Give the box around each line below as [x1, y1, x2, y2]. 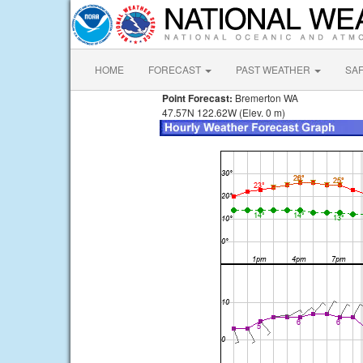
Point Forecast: [160, 91, 233, 105]
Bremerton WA [233, 91, 298, 105]
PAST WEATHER [236, 62, 313, 76]
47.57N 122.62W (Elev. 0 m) [160, 105, 285, 119]
